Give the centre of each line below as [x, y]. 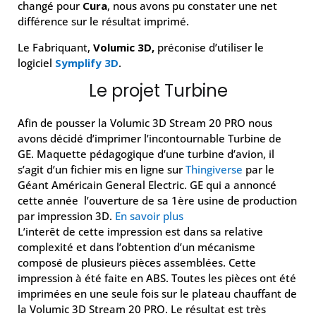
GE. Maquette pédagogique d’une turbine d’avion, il [146, 154]
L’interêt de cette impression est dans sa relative [140, 232]
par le [259, 170]
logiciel [36, 63]
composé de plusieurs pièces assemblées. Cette [137, 263]
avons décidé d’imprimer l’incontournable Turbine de [150, 139]
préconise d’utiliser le [209, 48]
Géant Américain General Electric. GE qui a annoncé [147, 185]
